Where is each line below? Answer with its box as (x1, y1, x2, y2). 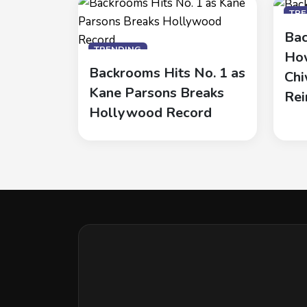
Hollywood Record (89, 103, 212, 123)
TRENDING (94, 43, 142, 56)
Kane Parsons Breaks (89, 84, 224, 103)
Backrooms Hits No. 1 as (89, 64, 245, 83)
